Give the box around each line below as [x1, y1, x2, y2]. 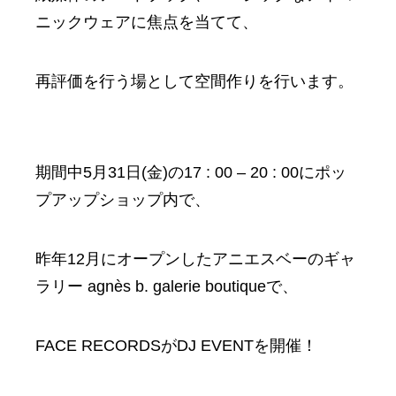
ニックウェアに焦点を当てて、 [35, 12, 258, 31]
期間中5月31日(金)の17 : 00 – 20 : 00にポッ [35, 163, 346, 181]
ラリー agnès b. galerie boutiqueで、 [35, 277, 298, 295]
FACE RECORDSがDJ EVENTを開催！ [35, 336, 317, 354]
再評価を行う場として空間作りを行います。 [35, 72, 354, 90]
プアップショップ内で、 [35, 190, 210, 209]
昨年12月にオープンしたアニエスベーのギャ [35, 249, 355, 268]
